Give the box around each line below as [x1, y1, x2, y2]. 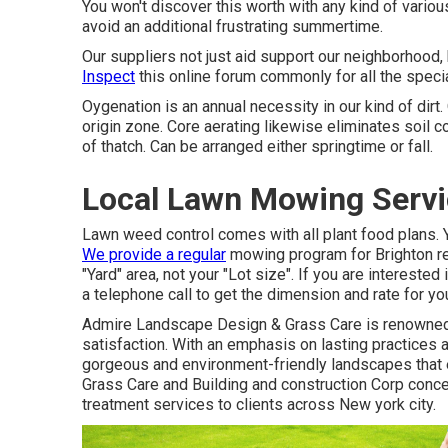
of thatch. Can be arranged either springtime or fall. [82, 137, 433, 156]
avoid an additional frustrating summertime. [82, 17, 383, 36]
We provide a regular [82, 245, 226, 264]
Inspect [82, 67, 135, 86]
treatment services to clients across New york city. [82, 395, 436, 414]
